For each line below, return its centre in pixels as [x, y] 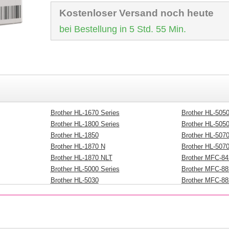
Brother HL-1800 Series [85, 124]
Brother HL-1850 [74, 135]
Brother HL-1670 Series [85, 113]
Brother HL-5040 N [78, 203]
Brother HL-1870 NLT [81, 158]
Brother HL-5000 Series [85, 169]
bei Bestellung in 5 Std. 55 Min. [122, 29]
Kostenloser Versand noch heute [136, 13]
